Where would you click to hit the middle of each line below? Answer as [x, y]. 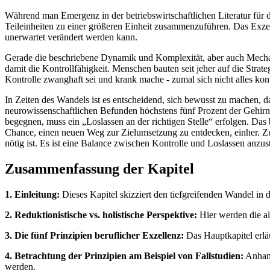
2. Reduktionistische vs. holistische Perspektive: [101, 215]
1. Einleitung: [32, 194]
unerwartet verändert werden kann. [71, 37]
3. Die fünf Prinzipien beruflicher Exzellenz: [94, 235]
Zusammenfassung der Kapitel [99, 169]
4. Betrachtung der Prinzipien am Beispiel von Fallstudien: [124, 256]
